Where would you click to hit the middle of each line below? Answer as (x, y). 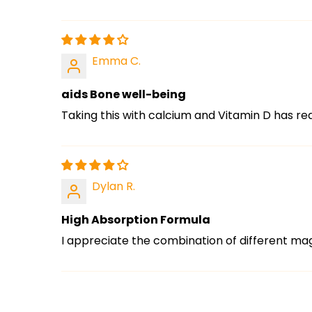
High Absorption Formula (136, 219)
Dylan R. (114, 186)
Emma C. (116, 61)
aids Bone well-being (124, 94)
